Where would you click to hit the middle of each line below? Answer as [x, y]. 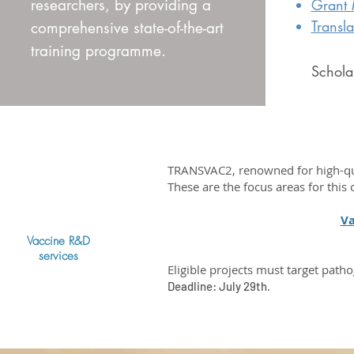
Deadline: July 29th [217, 286]
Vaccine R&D [58, 241]
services [58, 256]
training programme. [98, 51]
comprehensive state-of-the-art [127, 28]
